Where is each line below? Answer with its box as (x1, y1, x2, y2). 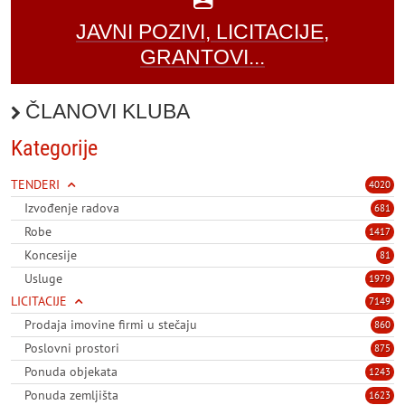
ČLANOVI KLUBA (25, 99, 190, 124)
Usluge (24, 270, 62, 287)
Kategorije (11, 136, 98, 162)
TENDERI (11, 176, 60, 193)
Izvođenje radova (24, 200, 119, 217)
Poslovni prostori (24, 340, 119, 357)
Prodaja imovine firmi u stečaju (24, 316, 197, 334)
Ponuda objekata (24, 363, 118, 381)
